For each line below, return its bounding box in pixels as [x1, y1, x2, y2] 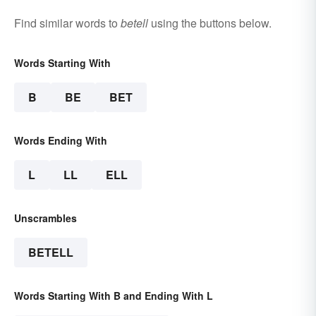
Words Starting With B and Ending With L [14, 288, 213, 303]
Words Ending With [14, 133, 107, 148]
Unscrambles [14, 211, 77, 226]
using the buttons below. [148, 15, 272, 32]
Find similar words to [14, 15, 121, 32]
